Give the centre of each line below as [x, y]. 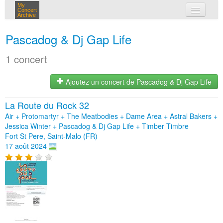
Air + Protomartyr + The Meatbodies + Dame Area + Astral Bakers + [111, 116]
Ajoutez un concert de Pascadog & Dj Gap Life [138, 82]
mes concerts [128, 29]
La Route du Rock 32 [47, 105]
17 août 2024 [26, 146]
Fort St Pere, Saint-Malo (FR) [51, 136]
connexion [123, 50]
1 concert [26, 59]
